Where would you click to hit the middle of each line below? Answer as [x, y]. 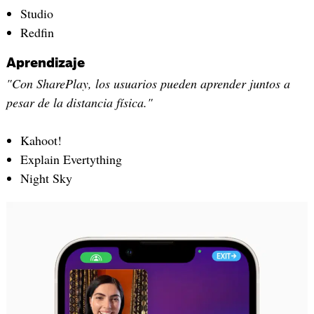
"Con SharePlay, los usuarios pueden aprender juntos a [148, 84]
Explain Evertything [71, 159]
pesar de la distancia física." [79, 103]
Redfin [37, 33]
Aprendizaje [45, 63]
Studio [36, 14]
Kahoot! [41, 140]
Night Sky [46, 178]
